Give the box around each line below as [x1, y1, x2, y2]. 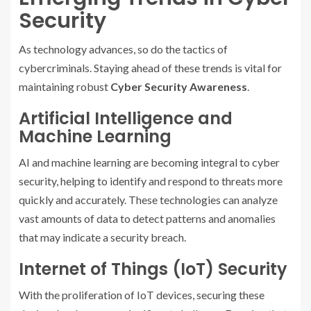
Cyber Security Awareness [110, 80, 247, 93]
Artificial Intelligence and [19, 107, 233, 130]
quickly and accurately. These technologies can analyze [19, 193, 278, 206]
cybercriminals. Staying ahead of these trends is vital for [19, 61, 282, 74]
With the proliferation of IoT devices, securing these [19, 288, 264, 301]
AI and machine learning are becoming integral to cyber [19, 155, 280, 169]
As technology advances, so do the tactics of [19, 42, 228, 56]
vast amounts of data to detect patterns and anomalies [19, 212, 276, 225]
